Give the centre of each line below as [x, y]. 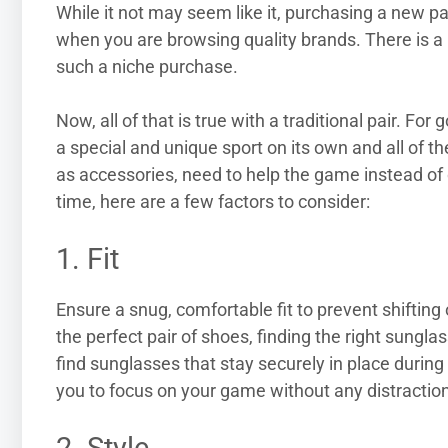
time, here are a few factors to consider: [213, 202]
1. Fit [87, 259]
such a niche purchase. [147, 67]
